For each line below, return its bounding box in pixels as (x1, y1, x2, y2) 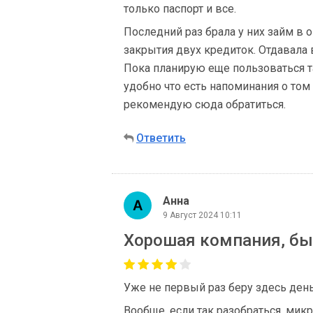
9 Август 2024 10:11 (163, 210, 242, 220)
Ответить (136, 131, 186, 145)
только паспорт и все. (124, 2, 236, 15)
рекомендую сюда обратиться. (124, 98, 286, 111)
